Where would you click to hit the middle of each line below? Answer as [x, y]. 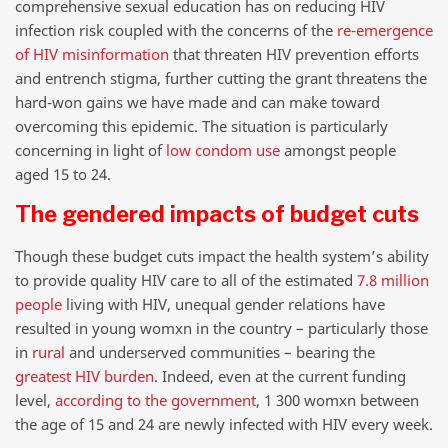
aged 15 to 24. [63, 173]
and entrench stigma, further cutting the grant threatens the [221, 77]
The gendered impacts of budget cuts [217, 214]
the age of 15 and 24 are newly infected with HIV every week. [224, 423]
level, [35, 399]
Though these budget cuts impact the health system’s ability [222, 255]
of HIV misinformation [92, 53]
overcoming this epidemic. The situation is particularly [201, 125]
